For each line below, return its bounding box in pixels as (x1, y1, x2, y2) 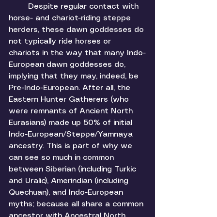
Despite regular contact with (9, 3, 28, 11)
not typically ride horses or (9, 38, 113, 46)
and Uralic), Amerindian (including (9, 177, 131, 185)
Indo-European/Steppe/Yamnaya (9, 131, 135, 139)
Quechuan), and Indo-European (9, 189, 125, 197)
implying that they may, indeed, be (9, 73, 141, 80)
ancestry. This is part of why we (9, 142, 135, 150)
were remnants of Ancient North (9, 108, 135, 115)
